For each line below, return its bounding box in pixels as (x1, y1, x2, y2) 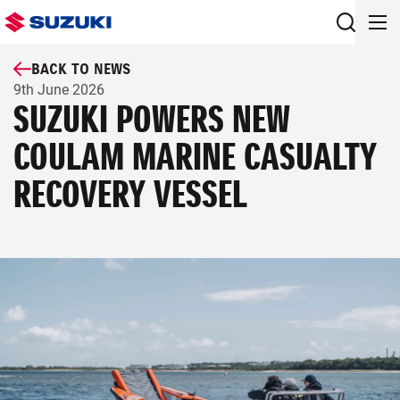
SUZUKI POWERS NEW (13, 96, 290, 143)
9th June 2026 (13, 81, 104, 98)
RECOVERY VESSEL (13, 171, 247, 218)
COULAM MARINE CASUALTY (13, 134, 377, 180)
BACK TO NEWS (31, 60, 130, 78)
